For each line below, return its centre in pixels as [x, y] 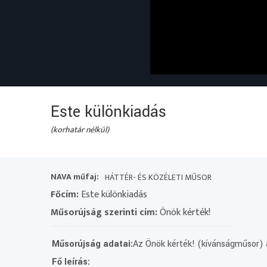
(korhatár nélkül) [80, 129]
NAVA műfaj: [75, 176]
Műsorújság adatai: [93, 244]
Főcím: [65, 194]
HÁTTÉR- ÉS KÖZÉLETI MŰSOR [159, 177]
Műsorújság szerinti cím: [104, 212]
